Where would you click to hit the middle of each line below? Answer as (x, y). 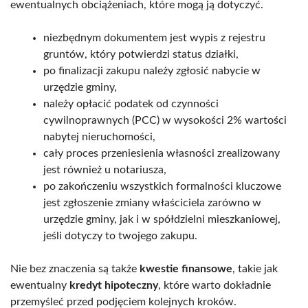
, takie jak (255, 268)
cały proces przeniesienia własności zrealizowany (162, 153)
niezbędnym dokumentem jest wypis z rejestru (154, 37)
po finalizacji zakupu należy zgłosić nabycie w (152, 70)
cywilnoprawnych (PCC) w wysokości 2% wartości (165, 120)
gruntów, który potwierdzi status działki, (141, 54)
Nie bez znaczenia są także (75, 268)
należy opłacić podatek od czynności (131, 103)
